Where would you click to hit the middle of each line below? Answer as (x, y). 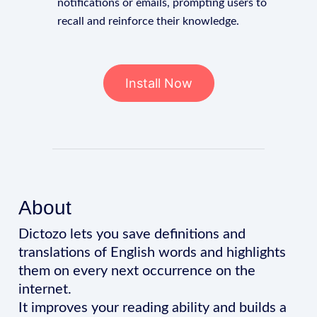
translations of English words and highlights (152, 253)
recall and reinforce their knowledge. (149, 22)
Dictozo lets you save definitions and (132, 235)
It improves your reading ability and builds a (153, 308)
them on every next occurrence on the (137, 271)
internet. (45, 290)
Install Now (158, 83)
